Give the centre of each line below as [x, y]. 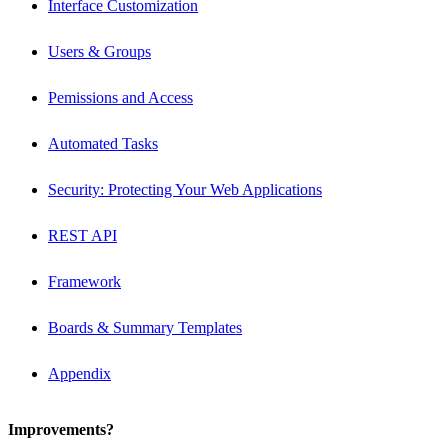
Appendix [79, 373]
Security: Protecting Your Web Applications [185, 189]
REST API [82, 235]
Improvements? [61, 429]
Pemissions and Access [120, 97]
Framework [84, 281]
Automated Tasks [103, 143]
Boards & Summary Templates [145, 327]
